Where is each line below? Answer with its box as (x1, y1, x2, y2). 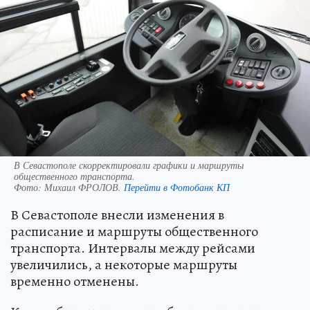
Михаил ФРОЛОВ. (44, 181, 124, 194)
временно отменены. (10, 272, 139, 291)
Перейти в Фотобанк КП (124, 181, 230, 194)
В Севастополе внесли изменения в (10, 206, 224, 225)
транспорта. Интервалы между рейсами (10, 239, 255, 258)
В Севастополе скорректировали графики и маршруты (14, 158, 244, 172)
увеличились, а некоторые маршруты (10, 255, 237, 275)
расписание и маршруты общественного (10, 222, 258, 241)
